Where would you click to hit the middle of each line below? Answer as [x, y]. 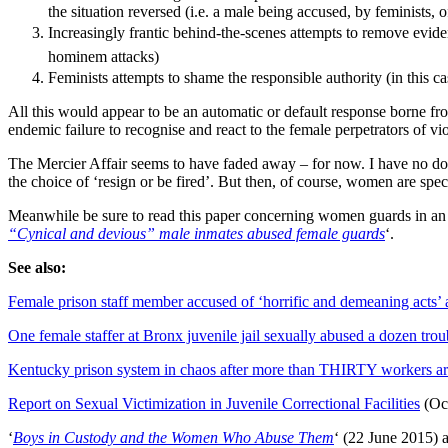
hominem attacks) [103, 57]
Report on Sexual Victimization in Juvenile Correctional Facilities [214, 404]
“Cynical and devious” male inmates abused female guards [196, 234]
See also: [37, 268]
